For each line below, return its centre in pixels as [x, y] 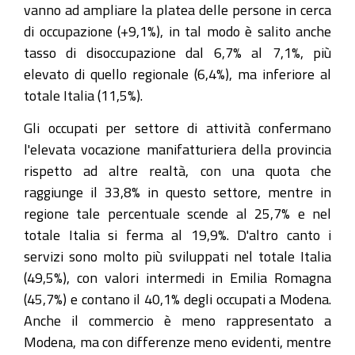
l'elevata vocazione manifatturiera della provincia [177, 149]
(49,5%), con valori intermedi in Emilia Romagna [177, 277]
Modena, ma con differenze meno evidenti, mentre [177, 341]
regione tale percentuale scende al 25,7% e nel [177, 213]
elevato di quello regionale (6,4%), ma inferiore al [177, 74]
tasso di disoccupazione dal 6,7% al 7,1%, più [177, 52]
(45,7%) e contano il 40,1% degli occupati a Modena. [177, 298]
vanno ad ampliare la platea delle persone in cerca [177, 10]
